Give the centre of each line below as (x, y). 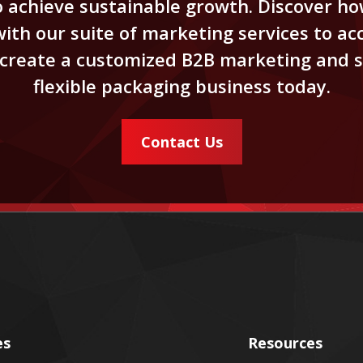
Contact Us (181, 141)
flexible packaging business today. (181, 85)
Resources (286, 342)
